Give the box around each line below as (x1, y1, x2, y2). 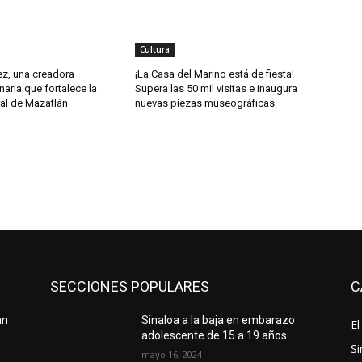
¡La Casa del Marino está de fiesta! (135, 68, 295, 81)
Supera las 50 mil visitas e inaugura (135, 82, 298, 95)
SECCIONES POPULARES (50, 278, 209, 296)
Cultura (140, 44, 170, 56)
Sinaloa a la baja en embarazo (141, 314, 296, 327)
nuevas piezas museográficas (135, 97, 276, 110)
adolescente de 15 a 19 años (141, 329, 288, 343)
